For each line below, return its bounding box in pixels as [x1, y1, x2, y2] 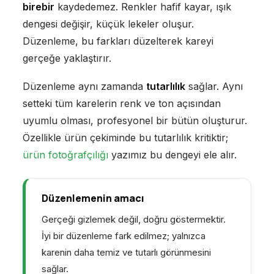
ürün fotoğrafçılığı [22, 149, 108, 161]
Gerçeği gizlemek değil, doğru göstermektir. [41, 213, 226, 226]
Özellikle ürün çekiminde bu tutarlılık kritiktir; [22, 131, 228, 144]
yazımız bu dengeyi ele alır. [108, 149, 237, 161]
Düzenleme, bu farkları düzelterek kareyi [22, 35, 213, 48]
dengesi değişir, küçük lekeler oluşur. [22, 18, 194, 31]
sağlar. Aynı [185, 80, 243, 93]
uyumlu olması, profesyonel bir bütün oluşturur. [22, 114, 247, 127]
